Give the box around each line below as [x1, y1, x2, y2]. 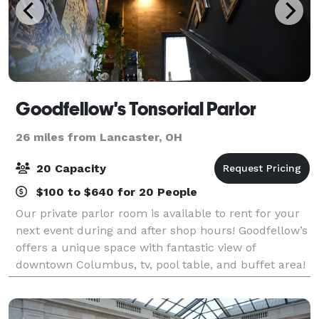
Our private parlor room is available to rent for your [16, 206, 300, 220]
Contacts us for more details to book [16, 274, 217, 288]
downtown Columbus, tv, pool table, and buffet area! [16, 257, 305, 271]
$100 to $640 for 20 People [33, 184, 197, 199]
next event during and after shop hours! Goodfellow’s [16, 223, 308, 237]
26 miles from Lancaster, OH [16, 130, 182, 144]
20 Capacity [33, 161, 106, 175]
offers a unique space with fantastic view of [16, 240, 256, 254]
